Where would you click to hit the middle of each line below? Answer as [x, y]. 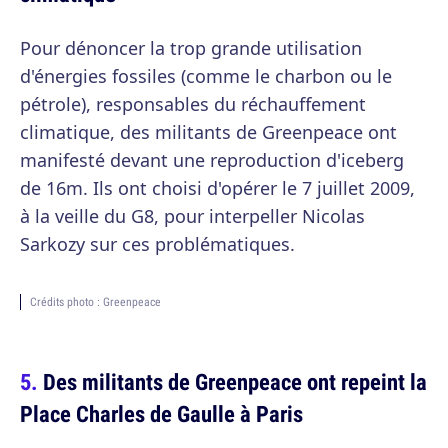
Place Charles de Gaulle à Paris [161, 414]
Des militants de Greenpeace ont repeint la [235, 382]
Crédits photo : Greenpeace [95, 302]
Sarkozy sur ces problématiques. [157, 244]
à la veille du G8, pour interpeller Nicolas [192, 216]
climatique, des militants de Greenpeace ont [208, 132]
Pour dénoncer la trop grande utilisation [191, 48]
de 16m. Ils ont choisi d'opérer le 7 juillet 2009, [217, 188]
